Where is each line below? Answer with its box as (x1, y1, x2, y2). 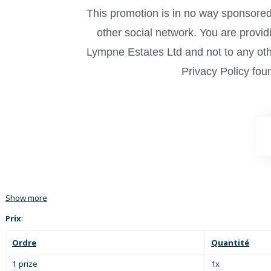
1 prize (12, 258, 38, 269)
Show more (5, 192, 47, 203)
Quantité (211, 237, 249, 248)
